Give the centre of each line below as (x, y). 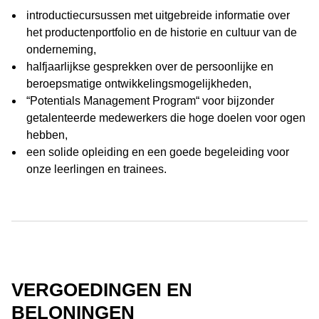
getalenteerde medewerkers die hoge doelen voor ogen (166, 118)
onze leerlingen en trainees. (96, 169)
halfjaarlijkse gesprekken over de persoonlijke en (150, 67)
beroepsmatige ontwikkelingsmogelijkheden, (139, 84)
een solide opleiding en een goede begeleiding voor (158, 152)
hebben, (47, 135)
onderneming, (61, 49)
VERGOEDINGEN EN (102, 290)
